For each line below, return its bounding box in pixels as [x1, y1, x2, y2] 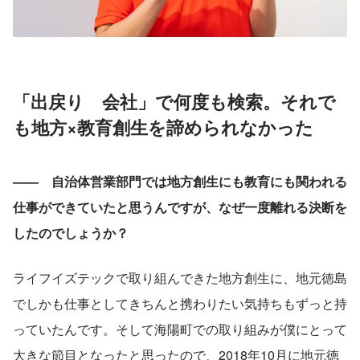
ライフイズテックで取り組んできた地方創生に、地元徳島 [13, 268, 347, 287]
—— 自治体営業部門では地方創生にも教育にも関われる [13, 171, 347, 190]
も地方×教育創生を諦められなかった [13, 113, 313, 140]
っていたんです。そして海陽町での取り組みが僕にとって [13, 319, 347, 338]
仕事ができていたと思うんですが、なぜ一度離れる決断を [13, 197, 347, 216]
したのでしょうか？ [13, 223, 129, 242]
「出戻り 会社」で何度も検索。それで [13, 88, 336, 114]
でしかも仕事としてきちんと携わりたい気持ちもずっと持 [13, 293, 347, 313]
